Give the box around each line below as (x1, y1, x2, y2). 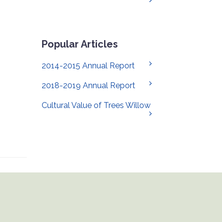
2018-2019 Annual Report (41, 81, 135, 90)
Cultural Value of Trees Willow (41, 101, 151, 110)
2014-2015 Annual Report (41, 61, 135, 70)
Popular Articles (41, 38, 118, 50)
